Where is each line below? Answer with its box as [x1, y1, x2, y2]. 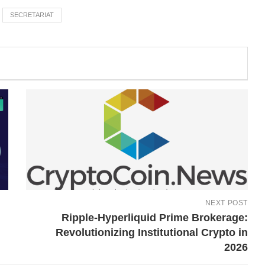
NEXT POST [205, 198, 248, 207]
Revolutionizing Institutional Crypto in [55, 226, 248, 238]
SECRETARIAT [10, 11, 54, 18]
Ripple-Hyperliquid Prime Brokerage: [61, 211, 248, 224]
